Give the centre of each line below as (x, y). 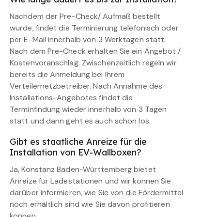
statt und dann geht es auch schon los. (80, 121)
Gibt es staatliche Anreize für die (78, 142)
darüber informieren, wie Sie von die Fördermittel (96, 193)
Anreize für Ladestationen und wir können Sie (91, 181)
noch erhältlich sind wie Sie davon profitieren (90, 204)
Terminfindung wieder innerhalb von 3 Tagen (88, 109)
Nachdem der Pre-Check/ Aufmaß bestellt (85, 16)
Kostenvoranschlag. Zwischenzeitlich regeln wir (93, 63)
